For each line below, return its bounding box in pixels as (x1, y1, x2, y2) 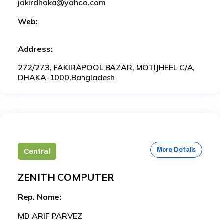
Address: (18, 43, 53, 54)
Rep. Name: (18, 192, 61, 202)
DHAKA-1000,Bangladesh (18, 72, 115, 82)
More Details (157, 146, 196, 153)
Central (24, 147, 51, 155)
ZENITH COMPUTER (18, 170, 114, 183)
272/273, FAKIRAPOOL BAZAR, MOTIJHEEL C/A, (18, 62, 195, 72)
